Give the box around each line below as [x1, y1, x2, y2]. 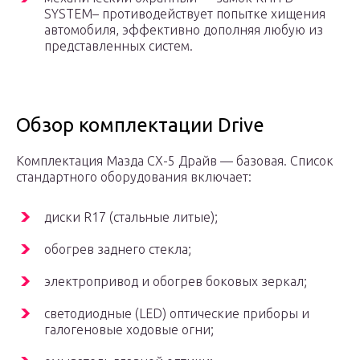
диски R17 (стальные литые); [44, 210, 218, 225]
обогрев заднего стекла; [44, 242, 191, 257]
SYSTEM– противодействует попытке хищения [44, 6, 325, 22]
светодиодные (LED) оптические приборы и [44, 306, 309, 321]
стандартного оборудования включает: [16, 170, 252, 185]
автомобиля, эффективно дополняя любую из [44, 22, 323, 38]
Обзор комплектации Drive [16, 114, 264, 137]
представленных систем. [44, 39, 193, 54]
